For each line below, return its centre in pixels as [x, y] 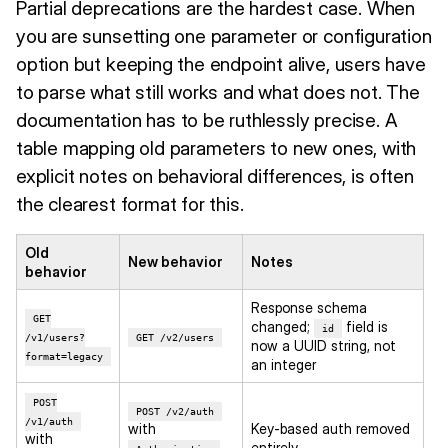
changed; [282, 326]
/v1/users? [55, 337]
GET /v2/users [175, 337]
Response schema [309, 307]
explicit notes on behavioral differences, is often [215, 175]
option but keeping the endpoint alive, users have [221, 63]
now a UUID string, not [323, 345]
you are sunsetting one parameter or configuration [224, 35]
